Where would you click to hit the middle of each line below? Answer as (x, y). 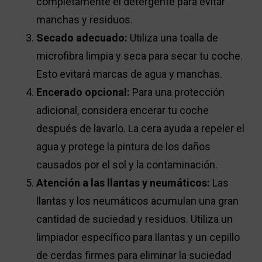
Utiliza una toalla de (173, 38)
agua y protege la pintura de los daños (124, 147)
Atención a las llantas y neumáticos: (123, 183)
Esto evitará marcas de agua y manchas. (130, 74)
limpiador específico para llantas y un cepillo (138, 237)
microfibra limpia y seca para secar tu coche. (140, 56)
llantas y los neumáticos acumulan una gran (138, 201)
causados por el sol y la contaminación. (127, 165)
